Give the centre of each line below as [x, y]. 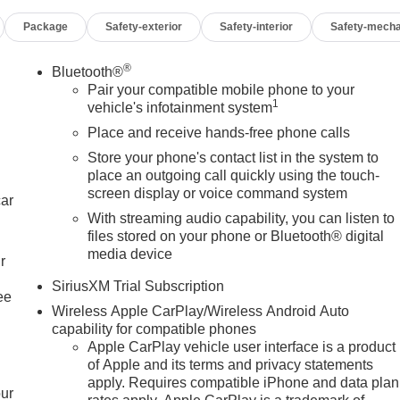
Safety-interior [257, 26]
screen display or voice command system [218, 193]
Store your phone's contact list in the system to [233, 157]
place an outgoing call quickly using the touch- [234, 175]
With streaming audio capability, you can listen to [242, 218]
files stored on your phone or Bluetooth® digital [236, 236]
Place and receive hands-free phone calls [219, 132]
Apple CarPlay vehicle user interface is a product [242, 346]
